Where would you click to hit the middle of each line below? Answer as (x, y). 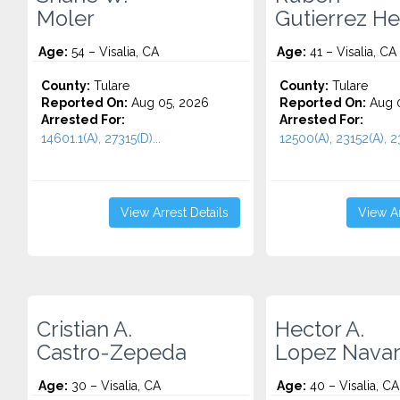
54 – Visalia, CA (113, 52)
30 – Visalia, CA (114, 386)
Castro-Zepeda (112, 353)
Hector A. (319, 329)
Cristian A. (84, 329)
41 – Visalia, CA (351, 52)
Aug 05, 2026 (168, 103)
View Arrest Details (174, 212)
